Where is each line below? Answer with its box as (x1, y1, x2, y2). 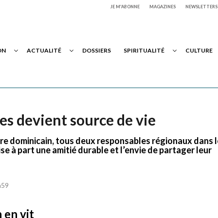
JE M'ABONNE (110, 4, 140, 9)
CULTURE (185, 47, 213, 54)
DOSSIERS (82, 47, 111, 54)
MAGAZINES (149, 4, 176, 9)
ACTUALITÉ (27, 47, 61, 54)
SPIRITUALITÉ (124, 47, 164, 54)
